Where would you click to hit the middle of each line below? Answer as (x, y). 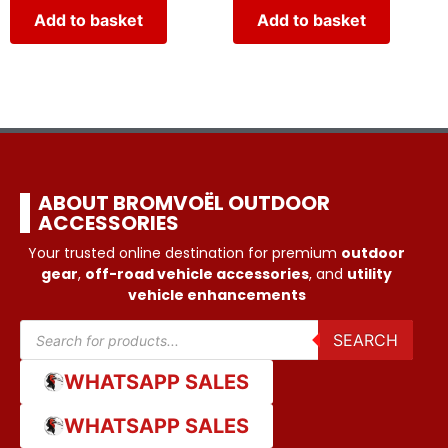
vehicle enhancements (216, 295)
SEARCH (365, 340)
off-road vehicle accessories (197, 274)
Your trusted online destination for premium (184, 253)
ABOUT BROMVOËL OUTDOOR (184, 203)
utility (369, 274)
